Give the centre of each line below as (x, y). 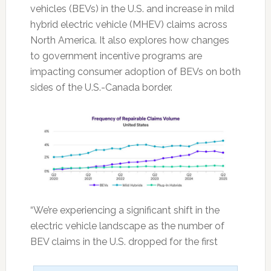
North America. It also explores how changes (129, 40)
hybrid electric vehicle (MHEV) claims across (129, 24)
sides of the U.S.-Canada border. (101, 87)
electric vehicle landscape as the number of (127, 226)
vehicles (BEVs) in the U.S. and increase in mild (132, 9)
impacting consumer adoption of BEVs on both (135, 72)
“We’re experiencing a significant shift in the (125, 211)
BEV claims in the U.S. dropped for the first (124, 242)
